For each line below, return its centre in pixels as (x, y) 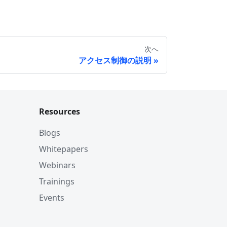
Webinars (57, 165)
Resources (60, 111)
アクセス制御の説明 (115, 60)
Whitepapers (64, 149)
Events (52, 198)
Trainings (57, 181)
